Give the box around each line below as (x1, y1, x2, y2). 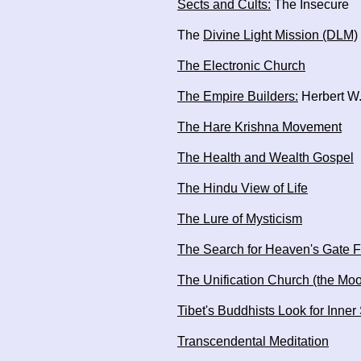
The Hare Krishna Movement (177, 120, 342, 134)
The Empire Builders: (177, 89, 298, 103)
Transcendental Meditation (177, 334, 329, 348)
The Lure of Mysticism (177, 212, 302, 226)
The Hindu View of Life (177, 181, 308, 195)
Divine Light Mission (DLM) (203, 28, 358, 42)
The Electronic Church (177, 59, 305, 73)
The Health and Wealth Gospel (177, 151, 354, 164)
